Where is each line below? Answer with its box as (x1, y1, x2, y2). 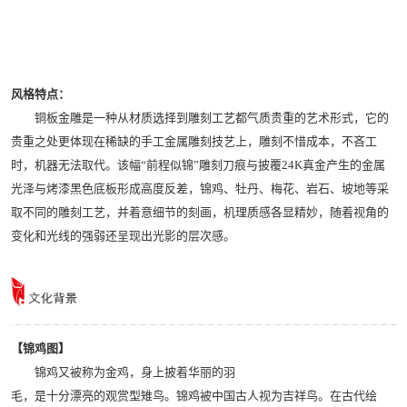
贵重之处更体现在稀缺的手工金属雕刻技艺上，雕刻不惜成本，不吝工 (11, 134, 377, 148)
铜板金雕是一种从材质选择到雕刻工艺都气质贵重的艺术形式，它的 (11, 110, 389, 124)
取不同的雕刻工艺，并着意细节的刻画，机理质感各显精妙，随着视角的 (11, 204, 389, 219)
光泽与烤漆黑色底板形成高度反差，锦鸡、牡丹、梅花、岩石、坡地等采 (11, 181, 389, 195)
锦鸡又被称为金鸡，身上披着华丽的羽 (11, 364, 235, 379)
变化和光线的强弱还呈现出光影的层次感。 (11, 228, 235, 243)
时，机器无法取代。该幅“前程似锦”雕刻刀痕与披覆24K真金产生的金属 (11, 157, 385, 172)
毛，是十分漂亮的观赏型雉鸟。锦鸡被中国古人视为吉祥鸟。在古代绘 (11, 388, 377, 402)
